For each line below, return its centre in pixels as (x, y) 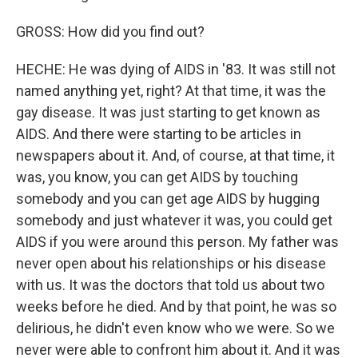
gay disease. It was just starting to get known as (168, 112)
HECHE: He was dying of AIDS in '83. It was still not (176, 69)
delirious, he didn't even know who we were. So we (175, 328)
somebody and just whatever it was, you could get (174, 220)
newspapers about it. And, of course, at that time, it (175, 155)
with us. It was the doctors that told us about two (170, 285)
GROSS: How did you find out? (110, 32)
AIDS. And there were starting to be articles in (159, 134)
